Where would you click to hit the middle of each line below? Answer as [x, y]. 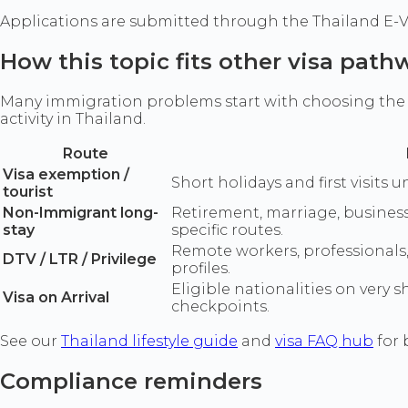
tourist [28, 191]
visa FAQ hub [324, 341]
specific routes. [227, 229]
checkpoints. [220, 306]
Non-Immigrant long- [81, 212]
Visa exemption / [66, 174]
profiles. [201, 268]
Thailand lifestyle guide [149, 341]
